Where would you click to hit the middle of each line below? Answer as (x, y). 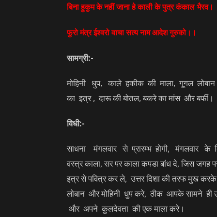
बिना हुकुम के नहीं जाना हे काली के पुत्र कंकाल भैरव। (140, 7)
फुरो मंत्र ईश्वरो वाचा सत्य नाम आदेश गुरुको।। (132, 32)
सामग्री (77, 58)
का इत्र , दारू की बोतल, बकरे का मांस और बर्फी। (140, 98)
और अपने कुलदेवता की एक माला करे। (126, 209)
